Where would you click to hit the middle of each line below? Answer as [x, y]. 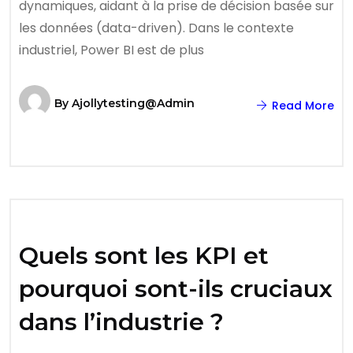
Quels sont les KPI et [144, 256]
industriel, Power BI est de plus [111, 50]
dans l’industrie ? [121, 322]
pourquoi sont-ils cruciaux [176, 289]
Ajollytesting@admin [133, 103]
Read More [301, 106]
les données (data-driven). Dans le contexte [156, 28]
